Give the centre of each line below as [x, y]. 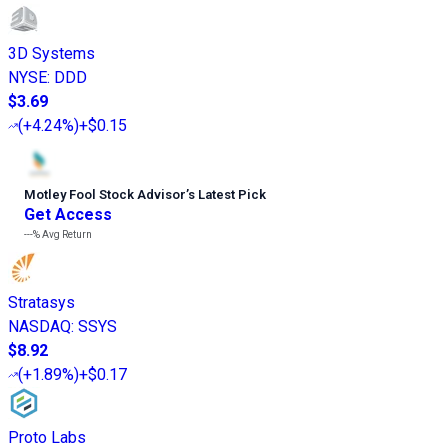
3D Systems [51, 54]
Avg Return [66, 235]
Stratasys [41, 303]
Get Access [68, 215]
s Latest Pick [227, 195]
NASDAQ [39, 327]
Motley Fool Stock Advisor [105, 195]
